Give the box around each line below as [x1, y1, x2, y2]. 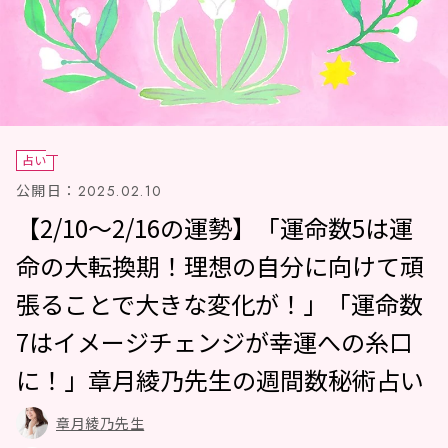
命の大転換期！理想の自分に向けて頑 [16, 247, 424, 283]
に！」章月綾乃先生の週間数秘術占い [16, 361, 424, 397]
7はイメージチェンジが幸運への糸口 [16, 323, 413, 359]
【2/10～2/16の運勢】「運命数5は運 [16, 209, 413, 245]
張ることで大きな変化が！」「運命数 [16, 285, 423, 321]
